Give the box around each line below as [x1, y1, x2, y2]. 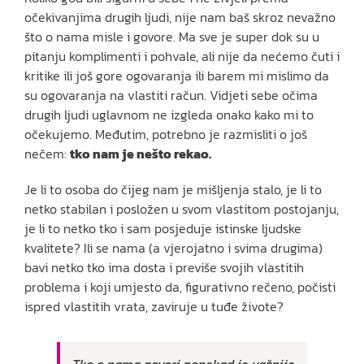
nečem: [24, 143, 70, 163]
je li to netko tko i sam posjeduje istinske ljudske [24, 218, 301, 238]
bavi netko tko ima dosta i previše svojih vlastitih [24, 257, 304, 277]
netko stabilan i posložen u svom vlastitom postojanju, [24, 198, 339, 219]
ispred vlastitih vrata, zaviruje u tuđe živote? [24, 296, 284, 316]
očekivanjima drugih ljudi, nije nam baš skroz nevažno [24, 6, 336, 27]
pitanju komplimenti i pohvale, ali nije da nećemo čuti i [24, 45, 340, 66]
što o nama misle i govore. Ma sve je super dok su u [24, 26, 319, 46]
